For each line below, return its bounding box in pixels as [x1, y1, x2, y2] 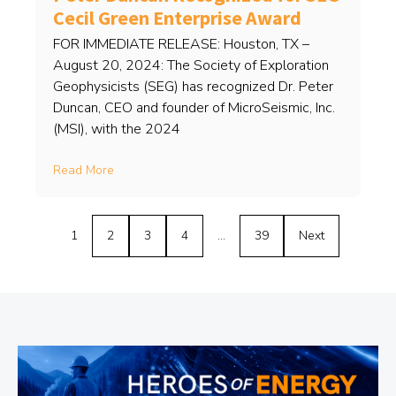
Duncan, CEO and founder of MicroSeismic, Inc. [53, 98, 335, 118]
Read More [53, 162, 114, 179]
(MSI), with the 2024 [53, 119, 180, 140]
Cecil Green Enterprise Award [53, 5, 301, 31]
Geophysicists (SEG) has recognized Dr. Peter [53, 77, 333, 97]
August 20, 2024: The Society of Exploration [53, 56, 329, 76]
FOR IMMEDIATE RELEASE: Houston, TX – [53, 34, 309, 55]
